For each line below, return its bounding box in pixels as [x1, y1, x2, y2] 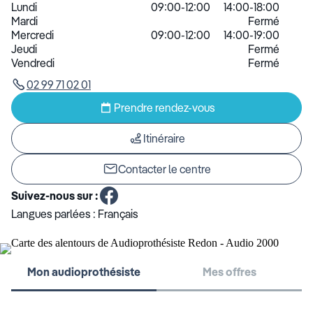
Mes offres [202, 265, 256, 279]
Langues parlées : [11, 207, 98, 221]
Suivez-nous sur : [11, 189, 98, 203]
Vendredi [11, 56, 54, 70]
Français [98, 207, 138, 221]
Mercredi [11, 28, 54, 42]
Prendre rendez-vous [114, 101, 215, 115]
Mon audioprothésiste [27, 265, 140, 279]
